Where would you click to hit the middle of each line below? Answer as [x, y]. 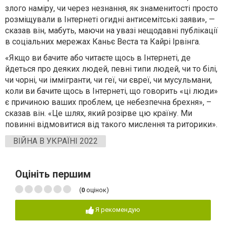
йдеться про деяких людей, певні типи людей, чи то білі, [111, 69]
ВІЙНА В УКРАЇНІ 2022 [55, 141]
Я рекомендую [118, 209]
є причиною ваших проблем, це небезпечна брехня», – [108, 102]
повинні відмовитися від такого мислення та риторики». [111, 124]
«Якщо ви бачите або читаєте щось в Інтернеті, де [98, 58]
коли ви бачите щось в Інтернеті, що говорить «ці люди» [111, 91]
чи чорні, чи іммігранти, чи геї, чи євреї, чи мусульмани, [108, 80]
